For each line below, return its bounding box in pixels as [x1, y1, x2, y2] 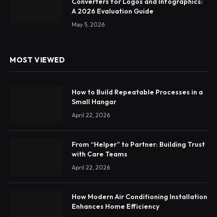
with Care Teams [72, 150, 127, 159]
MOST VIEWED [10, 55, 65, 65]
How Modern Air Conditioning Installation [72, 192, 207, 201]
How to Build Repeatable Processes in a [72, 88, 203, 97]
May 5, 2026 [72, 21, 105, 29]
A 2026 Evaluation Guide [72, 7, 154, 16]
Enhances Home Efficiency [72, 202, 159, 211]
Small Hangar [72, 97, 116, 107]
